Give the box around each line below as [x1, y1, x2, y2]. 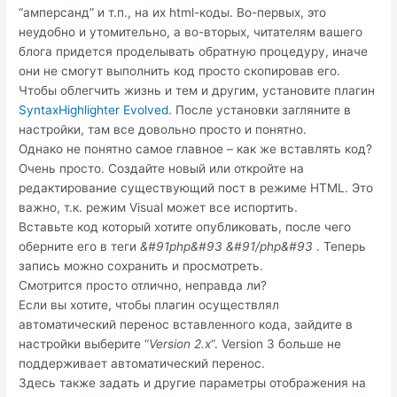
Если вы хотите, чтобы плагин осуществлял [19, 297, 280, 312]
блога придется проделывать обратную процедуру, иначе [19, 43, 369, 58]
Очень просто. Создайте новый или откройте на [19, 160, 305, 175]
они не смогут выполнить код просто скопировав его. [19, 63, 341, 78]
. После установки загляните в [168, 102, 352, 117]
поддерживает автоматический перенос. [19, 355, 266, 370]
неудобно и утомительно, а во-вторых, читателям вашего [19, 24, 363, 39]
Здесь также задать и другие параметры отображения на [19, 375, 367, 390]
